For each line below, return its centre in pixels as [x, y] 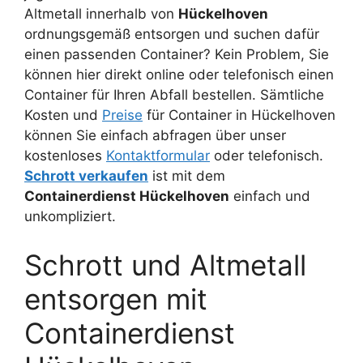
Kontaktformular [158, 156]
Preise [122, 115]
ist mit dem [187, 176]
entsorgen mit [116, 299]
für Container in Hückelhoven [239, 115]
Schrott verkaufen [86, 176]
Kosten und [63, 115]
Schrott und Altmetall [165, 265]
